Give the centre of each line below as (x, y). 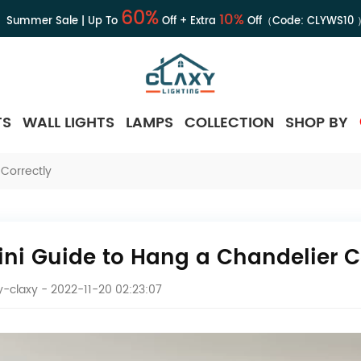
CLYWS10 (330, 21)
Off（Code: (275, 21)
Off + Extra (189, 21)
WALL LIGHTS (68, 122)
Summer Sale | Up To (63, 21)
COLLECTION (229, 122)
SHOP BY (317, 122)
